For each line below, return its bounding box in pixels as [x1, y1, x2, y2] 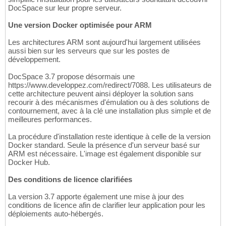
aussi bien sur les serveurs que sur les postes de [8, 46, 169, 55]
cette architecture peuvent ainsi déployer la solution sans [8, 89, 194, 98]
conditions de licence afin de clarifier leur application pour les [8, 201, 205, 210]
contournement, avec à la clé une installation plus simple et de [8, 106, 211, 116]
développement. [8, 55, 61, 64]
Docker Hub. [8, 158, 50, 167]
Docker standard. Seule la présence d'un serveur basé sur [8, 141, 200, 150]
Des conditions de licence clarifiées [8, 175, 132, 184]
